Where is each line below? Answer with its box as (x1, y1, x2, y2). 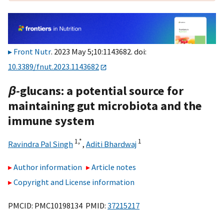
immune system (8, 112, 94, 128)
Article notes (91, 162, 136, 172)
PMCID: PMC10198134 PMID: (8, 200, 107, 210)
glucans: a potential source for (20, 82, 183, 98)
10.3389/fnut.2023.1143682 (8, 61, 99, 72)
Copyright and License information (13, 177, 134, 187)
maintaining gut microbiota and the (8, 97, 202, 113)
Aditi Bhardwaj (86, 138, 136, 149)
